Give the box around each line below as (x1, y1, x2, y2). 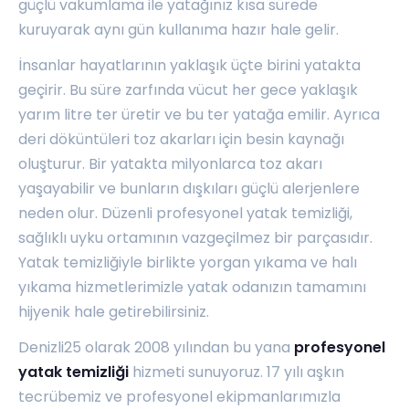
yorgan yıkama (199, 252, 307, 274)
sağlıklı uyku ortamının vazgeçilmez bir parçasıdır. (18, 227, 372, 249)
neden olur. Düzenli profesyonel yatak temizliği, (18, 203, 352, 225)
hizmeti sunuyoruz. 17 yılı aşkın (129, 362, 344, 383)
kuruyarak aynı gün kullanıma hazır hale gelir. (18, 19, 339, 41)
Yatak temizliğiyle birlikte (18, 252, 199, 274)
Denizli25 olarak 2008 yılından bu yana (18, 337, 294, 359)
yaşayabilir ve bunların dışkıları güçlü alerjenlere (18, 178, 360, 200)
